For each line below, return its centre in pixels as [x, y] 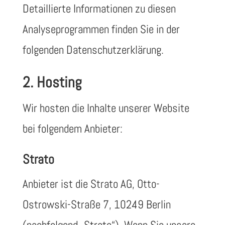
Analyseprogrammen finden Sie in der [101, 29]
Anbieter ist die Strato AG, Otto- [91, 184]
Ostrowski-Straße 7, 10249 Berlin [96, 204]
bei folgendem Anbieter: [72, 129]
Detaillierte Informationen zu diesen [99, 9]
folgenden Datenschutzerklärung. [93, 50]
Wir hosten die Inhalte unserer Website [106, 108]
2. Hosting [52, 82]
